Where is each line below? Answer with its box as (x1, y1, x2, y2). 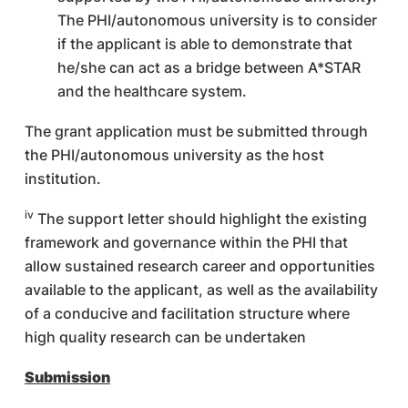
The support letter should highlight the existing (34, 209, 367, 228)
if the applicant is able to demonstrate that (57, 35, 352, 53)
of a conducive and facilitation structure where (25, 304, 350, 322)
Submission (25, 368, 110, 386)
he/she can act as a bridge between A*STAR (57, 58, 361, 76)
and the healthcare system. (57, 82, 247, 100)
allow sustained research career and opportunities (25, 257, 375, 275)
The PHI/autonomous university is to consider (57, 11, 377, 29)
